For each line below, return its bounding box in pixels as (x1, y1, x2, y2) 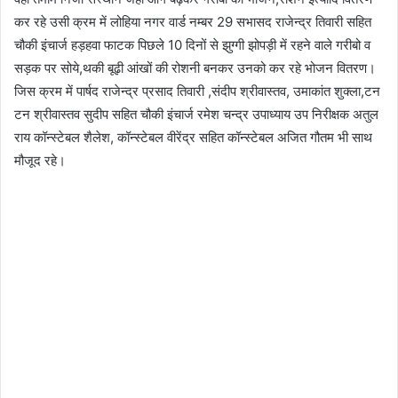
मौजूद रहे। (14, 151, 66, 169)
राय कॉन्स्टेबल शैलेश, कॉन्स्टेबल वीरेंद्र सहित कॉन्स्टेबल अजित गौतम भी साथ (14, 128, 372, 146)
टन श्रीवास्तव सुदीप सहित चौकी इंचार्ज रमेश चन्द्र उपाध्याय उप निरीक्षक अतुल (14, 105, 378, 123)
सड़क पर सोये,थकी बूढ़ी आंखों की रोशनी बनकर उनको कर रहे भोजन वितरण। (14, 59, 376, 76)
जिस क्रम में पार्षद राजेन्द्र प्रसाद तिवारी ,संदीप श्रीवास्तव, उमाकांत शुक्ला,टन (14, 82, 380, 99)
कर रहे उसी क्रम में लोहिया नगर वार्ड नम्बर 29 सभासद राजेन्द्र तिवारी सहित (14, 12, 371, 30)
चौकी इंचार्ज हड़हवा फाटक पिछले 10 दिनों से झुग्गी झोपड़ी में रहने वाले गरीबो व (14, 36, 370, 53)
